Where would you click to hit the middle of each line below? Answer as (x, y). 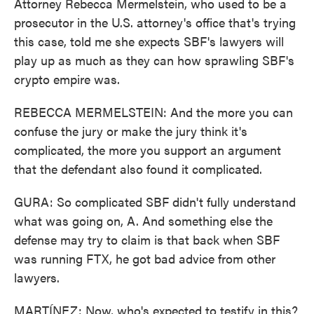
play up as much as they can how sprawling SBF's (154, 60)
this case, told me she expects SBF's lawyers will (149, 41)
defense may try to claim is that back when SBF (147, 239)
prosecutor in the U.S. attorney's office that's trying (155, 22)
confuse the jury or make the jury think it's (131, 131)
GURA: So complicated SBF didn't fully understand (155, 202)
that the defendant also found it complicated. (138, 169)
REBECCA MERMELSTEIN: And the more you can (153, 112)
